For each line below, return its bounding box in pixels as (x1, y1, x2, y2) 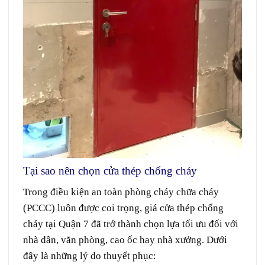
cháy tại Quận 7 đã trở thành (23, 218, 144, 230)
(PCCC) (23, 202, 57, 214)
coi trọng (102, 202, 140, 214)
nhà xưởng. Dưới (155, 234, 227, 245)
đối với (209, 218, 238, 230)
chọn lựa (144, 218, 180, 230)
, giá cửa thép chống (140, 202, 224, 214)
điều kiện (50, 186, 89, 198)
